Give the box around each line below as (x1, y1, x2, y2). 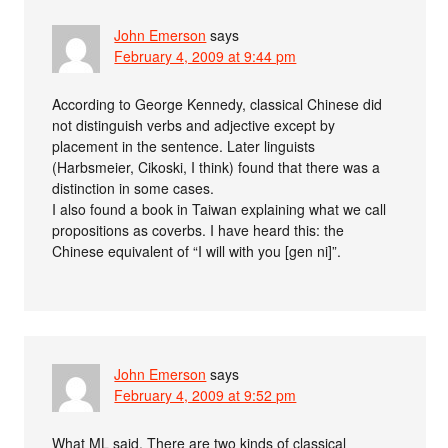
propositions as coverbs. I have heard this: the (52, 220, 345, 241)
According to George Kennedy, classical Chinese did (52, 94, 383, 115)
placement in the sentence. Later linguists (52, 136, 316, 157)
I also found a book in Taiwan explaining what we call (52, 199, 387, 220)
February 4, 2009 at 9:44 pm (114, 46, 297, 67)
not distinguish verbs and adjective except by (52, 115, 336, 136)
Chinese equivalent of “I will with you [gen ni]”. (52, 241, 342, 262)
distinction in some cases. (52, 178, 215, 199)
